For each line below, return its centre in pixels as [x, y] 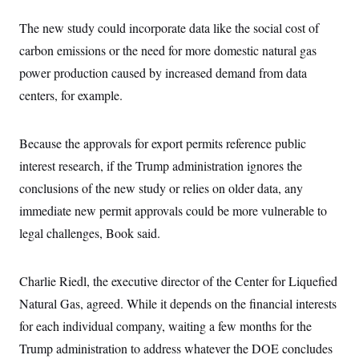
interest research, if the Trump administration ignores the [161, 165]
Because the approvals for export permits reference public [163, 143]
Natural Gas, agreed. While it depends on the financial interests [178, 303]
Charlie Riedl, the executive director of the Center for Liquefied [178, 281]
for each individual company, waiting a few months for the [165, 326]
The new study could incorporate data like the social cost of [169, 28]
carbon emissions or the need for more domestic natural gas [168, 50]
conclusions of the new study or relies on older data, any [161, 188]
